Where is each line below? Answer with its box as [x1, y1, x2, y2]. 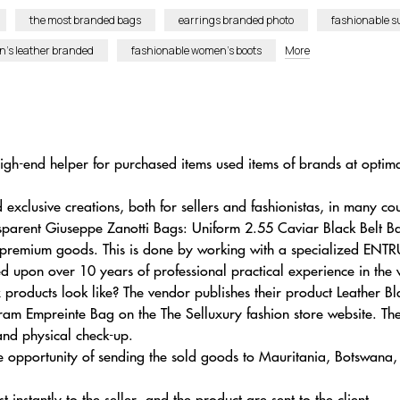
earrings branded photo [179, 12, 294, 28]
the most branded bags [29, 12, 141, 28]
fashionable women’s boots [131, 43, 262, 58]
